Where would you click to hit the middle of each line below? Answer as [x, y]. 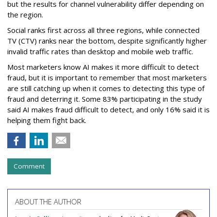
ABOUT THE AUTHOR [48, 201]
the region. [26, 14]
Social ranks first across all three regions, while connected [103, 30]
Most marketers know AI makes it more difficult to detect [103, 67]
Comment [29, 166]
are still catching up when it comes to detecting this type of [106, 88]
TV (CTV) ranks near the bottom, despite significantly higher [107, 40]
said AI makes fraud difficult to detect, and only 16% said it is [108, 109]
